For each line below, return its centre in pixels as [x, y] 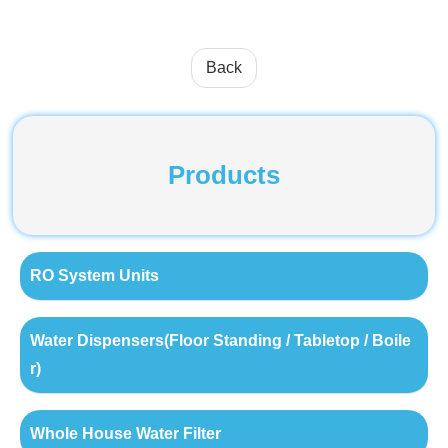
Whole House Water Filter [125, 434]
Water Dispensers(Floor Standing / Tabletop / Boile [220, 341]
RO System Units [94, 276]
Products [224, 175]
